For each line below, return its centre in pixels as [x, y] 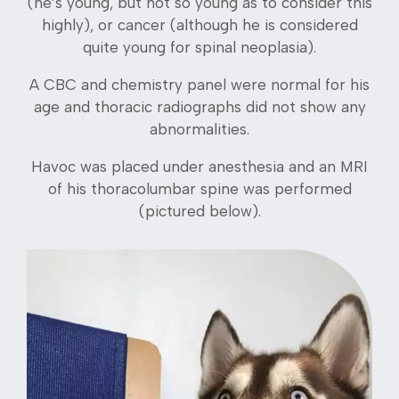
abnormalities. [199, 129]
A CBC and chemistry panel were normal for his [199, 84]
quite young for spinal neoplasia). [199, 47]
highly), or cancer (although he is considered [199, 24]
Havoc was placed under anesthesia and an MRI [199, 166]
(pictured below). [199, 211]
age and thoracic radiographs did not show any [199, 106]
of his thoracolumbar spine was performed [199, 188]
